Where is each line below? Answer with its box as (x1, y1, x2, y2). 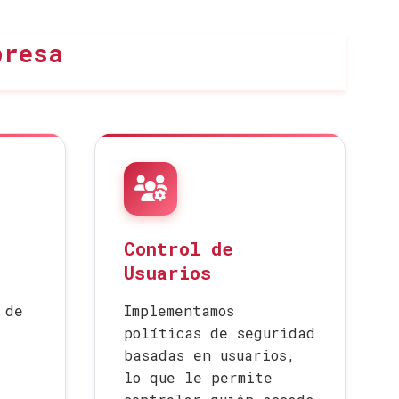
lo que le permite (124, 368, 273, 387)
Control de (124, 236, 233, 261)
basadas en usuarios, (124, 346, 296, 364)
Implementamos (124, 301, 234, 320)
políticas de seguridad (124, 323, 315, 342)
